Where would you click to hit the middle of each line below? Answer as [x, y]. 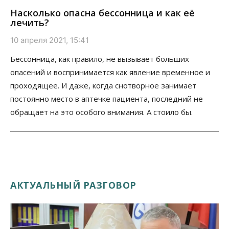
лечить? [30, 23]
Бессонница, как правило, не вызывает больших [100, 59]
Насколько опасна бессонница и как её [102, 13]
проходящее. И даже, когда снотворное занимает [103, 86]
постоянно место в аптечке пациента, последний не [107, 99]
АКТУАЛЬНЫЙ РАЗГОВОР [73, 185]
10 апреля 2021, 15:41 [50, 40]
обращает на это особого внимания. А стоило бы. [101, 112]
